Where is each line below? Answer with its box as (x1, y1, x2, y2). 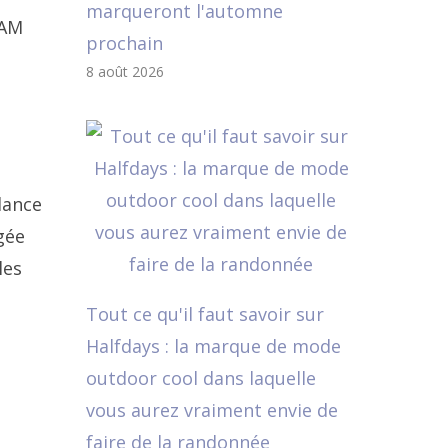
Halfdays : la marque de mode (86, 334, 341, 358)
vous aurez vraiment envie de (86, 398, 338, 422)
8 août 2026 (86, 62, 164, 81)
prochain (86, 31, 163, 55)
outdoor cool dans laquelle (86, 366, 316, 390)
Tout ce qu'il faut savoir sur (86, 302, 324, 326)
